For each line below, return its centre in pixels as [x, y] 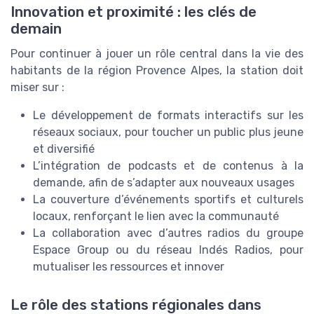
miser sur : [37, 88]
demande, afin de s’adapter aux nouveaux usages [164, 183]
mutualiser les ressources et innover [129, 267]
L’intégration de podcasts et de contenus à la [168, 166]
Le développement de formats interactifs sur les [168, 116]
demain [36, 29]
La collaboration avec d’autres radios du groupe [168, 233]
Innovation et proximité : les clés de [134, 12]
